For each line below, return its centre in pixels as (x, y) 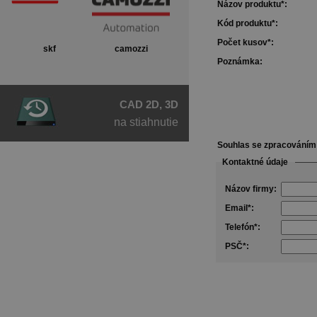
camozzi (131, 49)
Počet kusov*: (246, 43)
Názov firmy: (251, 189)
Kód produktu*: (248, 24)
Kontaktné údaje (255, 162)
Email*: (240, 208)
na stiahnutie (146, 122)
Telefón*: (243, 227)
